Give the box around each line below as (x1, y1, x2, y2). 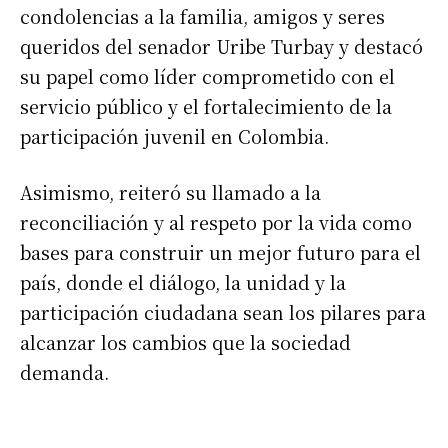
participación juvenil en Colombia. (20, 122, 329, 149)
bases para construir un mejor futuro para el (20, 238, 421, 265)
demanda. (20, 358, 109, 385)
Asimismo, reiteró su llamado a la (20, 178, 321, 205)
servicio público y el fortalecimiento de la (20, 92, 392, 119)
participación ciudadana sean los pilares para (20, 298, 426, 325)
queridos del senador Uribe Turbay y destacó (20, 32, 423, 59)
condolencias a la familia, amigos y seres (20, 2, 385, 29)
